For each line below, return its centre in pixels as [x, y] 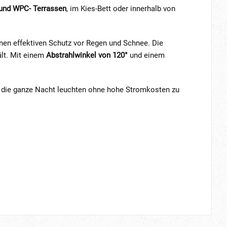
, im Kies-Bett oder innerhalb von [121, 9]
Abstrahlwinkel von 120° [87, 55]
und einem [146, 55]
